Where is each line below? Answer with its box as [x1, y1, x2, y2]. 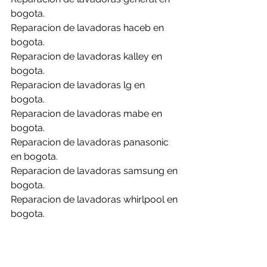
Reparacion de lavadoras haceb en [11, 21, 166, 33]
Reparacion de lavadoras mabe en [11, 107, 164, 119]
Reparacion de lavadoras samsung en [11, 164, 180, 176]
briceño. [11, 250, 46, 262]
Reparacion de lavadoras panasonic [11, 136, 171, 148]
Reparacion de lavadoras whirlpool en [11, 193, 180, 205]
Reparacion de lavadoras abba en [11, 236, 162, 248]
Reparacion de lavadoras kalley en [11, 50, 164, 62]
